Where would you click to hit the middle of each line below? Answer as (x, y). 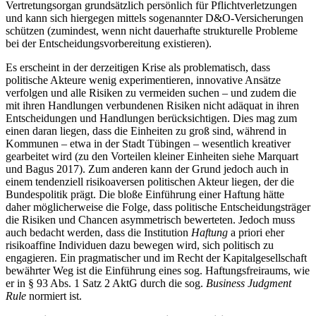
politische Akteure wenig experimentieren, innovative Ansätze (143, 80)
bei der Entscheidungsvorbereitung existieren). (109, 44)
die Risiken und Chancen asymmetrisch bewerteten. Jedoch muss (150, 220)
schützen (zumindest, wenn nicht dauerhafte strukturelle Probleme (152, 31)
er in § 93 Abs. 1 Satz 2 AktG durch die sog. (106, 284)
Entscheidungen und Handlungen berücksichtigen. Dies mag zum (151, 119)
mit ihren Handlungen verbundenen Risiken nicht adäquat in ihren (152, 106)
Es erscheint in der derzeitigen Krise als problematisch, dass (138, 68)
